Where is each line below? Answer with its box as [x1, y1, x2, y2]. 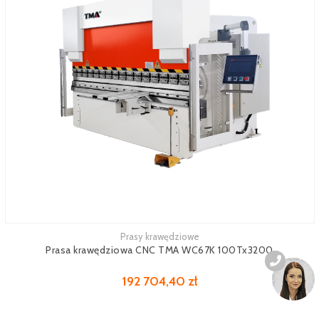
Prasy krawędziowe [120, 231, 199, 242]
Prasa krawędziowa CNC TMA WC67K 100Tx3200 [46, 244, 273, 256]
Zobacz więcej [5, 233, 65, 244]
